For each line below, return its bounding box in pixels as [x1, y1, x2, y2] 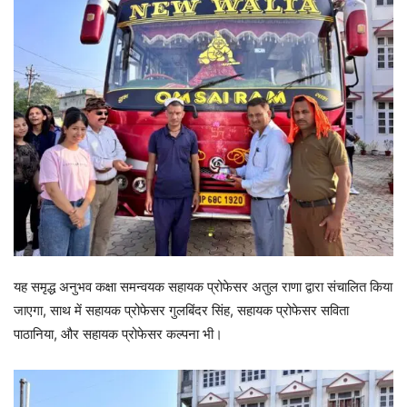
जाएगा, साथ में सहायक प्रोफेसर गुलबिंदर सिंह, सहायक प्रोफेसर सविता [14, 302, 349, 320]
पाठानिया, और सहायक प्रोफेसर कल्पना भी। [14, 325, 223, 343]
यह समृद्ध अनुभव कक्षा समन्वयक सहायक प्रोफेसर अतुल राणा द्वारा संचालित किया [14, 278, 392, 296]
